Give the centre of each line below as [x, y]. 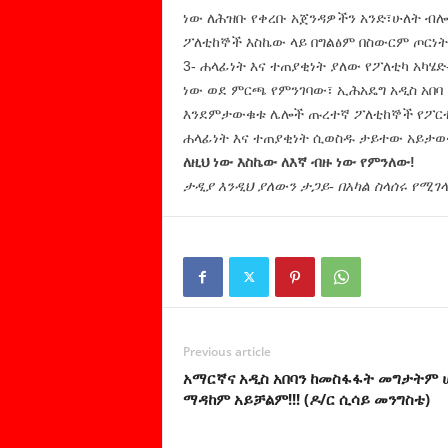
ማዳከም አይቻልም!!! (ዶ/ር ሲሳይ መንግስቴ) [306, 399]
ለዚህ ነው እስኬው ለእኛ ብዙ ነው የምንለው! [298, 162]
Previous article [226, 351]
